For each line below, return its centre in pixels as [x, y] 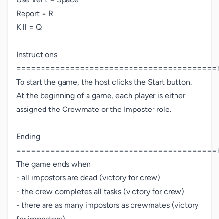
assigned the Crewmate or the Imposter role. [94, 109]
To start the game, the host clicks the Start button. [104, 82]
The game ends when [54, 164]
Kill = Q [29, 27]
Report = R [35, 13]
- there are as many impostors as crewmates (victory [107, 205]
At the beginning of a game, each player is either [101, 96]
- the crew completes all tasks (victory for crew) [100, 191]
